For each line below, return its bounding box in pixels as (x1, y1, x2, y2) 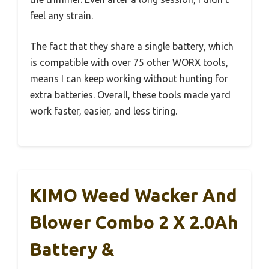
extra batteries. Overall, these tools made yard (30, 89, 231, 101)
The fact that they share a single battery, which (30, 41, 234, 52)
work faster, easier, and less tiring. (30, 106, 177, 117)
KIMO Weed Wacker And (30, 185, 237, 206)
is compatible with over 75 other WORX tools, (30, 57, 228, 68)
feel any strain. (30, 10, 93, 22)
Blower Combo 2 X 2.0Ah (30, 212, 238, 233)
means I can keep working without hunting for (30, 73, 228, 85)
